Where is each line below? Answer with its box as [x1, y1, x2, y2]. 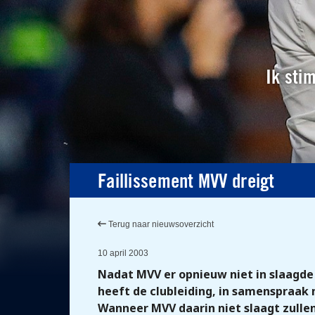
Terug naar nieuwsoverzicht [106, 219, 214, 229]
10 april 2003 [98, 248, 148, 258]
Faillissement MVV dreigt [98, 173, 275, 193]
